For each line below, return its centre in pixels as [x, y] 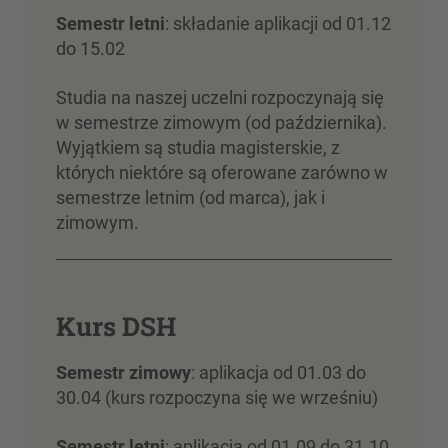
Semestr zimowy [123, 373]
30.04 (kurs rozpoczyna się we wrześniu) [217, 398]
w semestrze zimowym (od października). [221, 123]
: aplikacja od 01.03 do [278, 373]
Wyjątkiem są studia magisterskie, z [198, 148]
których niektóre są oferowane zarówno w [222, 173]
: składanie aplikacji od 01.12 [278, 24]
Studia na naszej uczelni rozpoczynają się [220, 98]
